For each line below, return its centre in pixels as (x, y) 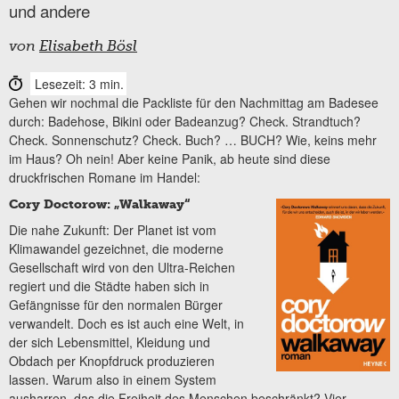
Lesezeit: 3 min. (79, 83)
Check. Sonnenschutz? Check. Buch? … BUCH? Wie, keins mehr (193, 139)
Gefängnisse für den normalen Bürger (116, 305)
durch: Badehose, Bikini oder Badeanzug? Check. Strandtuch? (185, 121)
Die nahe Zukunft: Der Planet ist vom (113, 230)
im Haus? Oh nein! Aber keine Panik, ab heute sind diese (170, 158)
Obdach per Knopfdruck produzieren (112, 361)
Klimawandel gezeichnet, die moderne (116, 249)
